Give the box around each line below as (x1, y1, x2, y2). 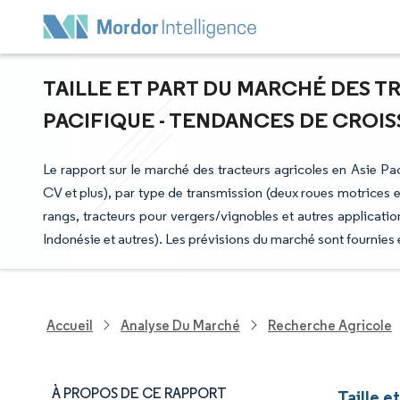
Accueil (46, 316, 93, 334)
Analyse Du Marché (121, 316, 240, 334)
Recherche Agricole (268, 316, 392, 334)
